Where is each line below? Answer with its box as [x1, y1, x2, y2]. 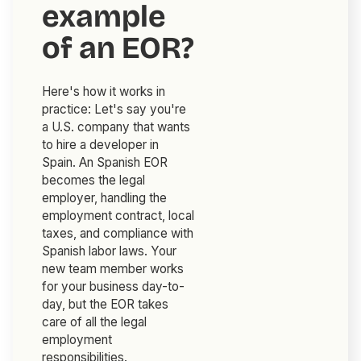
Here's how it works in [42, 84, 166, 100]
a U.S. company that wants [42, 119, 191, 135]
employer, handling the [42, 190, 168, 206]
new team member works [42, 261, 185, 277]
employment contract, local [42, 208, 195, 224]
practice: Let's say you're [42, 102, 187, 118]
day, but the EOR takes [42, 297, 169, 313]
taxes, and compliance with [42, 226, 194, 242]
